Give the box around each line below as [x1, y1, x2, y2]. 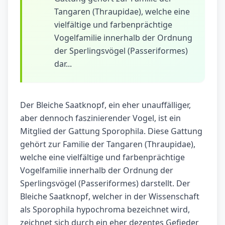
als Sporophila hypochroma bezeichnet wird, [20, 204, 190, 215]
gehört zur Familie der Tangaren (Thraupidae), [20, 139, 195, 150]
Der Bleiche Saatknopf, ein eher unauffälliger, [20, 99, 191, 111]
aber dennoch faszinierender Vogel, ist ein [20, 113, 181, 124]
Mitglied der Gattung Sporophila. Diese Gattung [20, 126, 202, 137]
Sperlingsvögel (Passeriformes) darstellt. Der [20, 178, 190, 189]
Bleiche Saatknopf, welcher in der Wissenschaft [20, 191, 199, 202]
